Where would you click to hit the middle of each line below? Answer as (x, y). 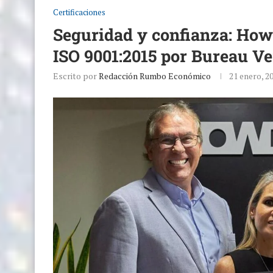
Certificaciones (79, 12)
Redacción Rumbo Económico (155, 76)
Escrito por (76, 76)
